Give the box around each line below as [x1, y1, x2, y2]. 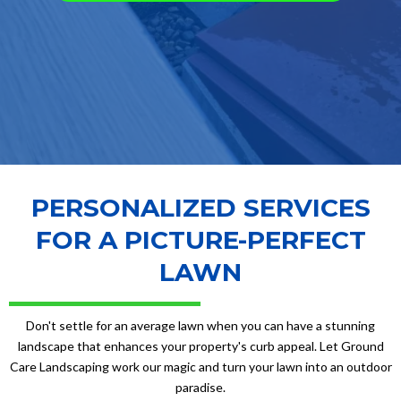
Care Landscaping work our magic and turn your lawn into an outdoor [9, 358, 392, 374]
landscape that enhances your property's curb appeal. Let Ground [17, 337, 384, 354]
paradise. [175, 379, 226, 395]
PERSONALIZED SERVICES [30, 192, 371, 223]
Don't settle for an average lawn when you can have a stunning [26, 317, 375, 333]
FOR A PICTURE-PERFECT [35, 224, 366, 255]
